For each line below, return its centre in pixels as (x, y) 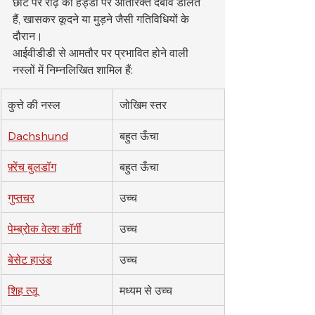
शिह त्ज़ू (22, 290)
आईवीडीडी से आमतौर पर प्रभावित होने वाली (102, 52)
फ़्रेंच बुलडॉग (32, 166)
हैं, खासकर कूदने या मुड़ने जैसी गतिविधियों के (102, 19)
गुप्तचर (21, 197)
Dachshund (38, 135)
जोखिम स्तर (143, 104)
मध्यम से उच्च (146, 290)
